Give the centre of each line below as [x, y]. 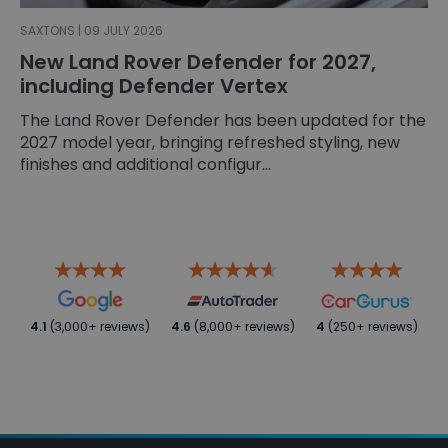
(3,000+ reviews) [99, 326]
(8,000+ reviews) [242, 326]
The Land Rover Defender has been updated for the [223, 120]
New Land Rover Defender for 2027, [198, 61]
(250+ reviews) [371, 326]
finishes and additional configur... [145, 164]
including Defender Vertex [154, 85]
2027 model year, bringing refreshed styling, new [210, 142]
